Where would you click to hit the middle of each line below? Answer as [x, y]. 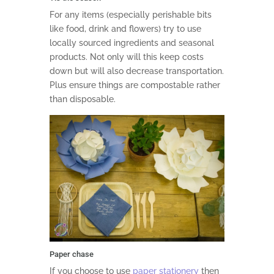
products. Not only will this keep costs [126, 57]
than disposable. [82, 99]
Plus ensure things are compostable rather [135, 85]
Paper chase [71, 254]
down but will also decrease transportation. [136, 71]
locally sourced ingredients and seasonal [131, 43]
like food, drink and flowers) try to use [125, 29]
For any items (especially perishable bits [130, 15]
